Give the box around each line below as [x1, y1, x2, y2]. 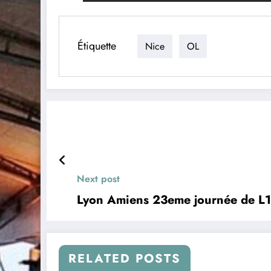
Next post [77, 172, 120, 186]
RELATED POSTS [68, 250, 181, 267]
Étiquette [77, 38, 116, 54]
